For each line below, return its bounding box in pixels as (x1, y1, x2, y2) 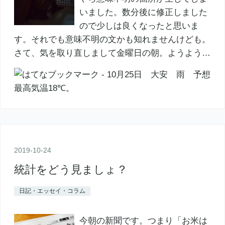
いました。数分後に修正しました (79, 7, 207, 17)
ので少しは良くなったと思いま (79, 21, 199, 31)
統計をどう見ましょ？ (14, 163, 128, 176)
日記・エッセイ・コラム (19, 187, 85, 195)
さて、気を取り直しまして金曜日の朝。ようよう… (14, 48, 210, 58)
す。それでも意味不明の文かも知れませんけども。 (14, 34, 210, 44)
